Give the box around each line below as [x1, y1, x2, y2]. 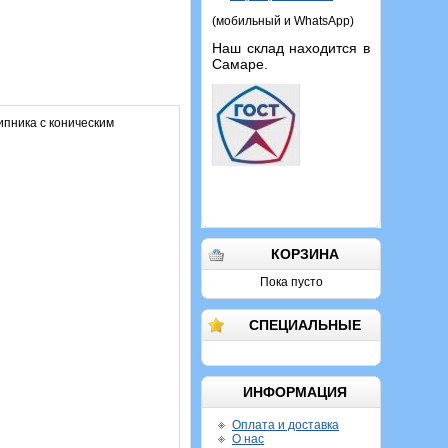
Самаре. [212, 56, 268, 72]
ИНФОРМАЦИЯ [242, 384, 347, 400]
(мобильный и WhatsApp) [212, 14, 354, 28]
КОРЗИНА [271, 246, 339, 262]
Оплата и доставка [232, 418, 339, 432]
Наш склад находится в [212, 40, 370, 56]
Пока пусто [259, 275, 323, 289]
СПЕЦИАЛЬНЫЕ [249, 317, 361, 333]
